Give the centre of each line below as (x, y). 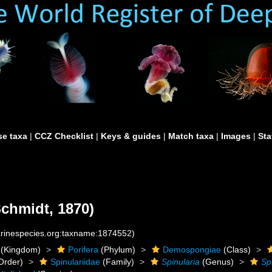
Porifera (83, 250)
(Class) (236, 250)
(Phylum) (117, 250)
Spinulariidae (76, 262)
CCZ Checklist (64, 136)
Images (236, 136)
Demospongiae (192, 250)
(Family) (117, 262)
